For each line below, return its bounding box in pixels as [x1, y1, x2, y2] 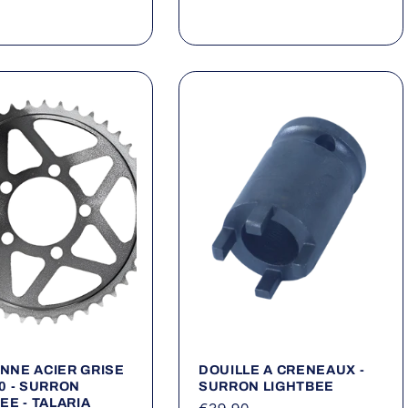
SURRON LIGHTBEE [199, 378, 334, 393]
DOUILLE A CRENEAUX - [199, 362, 365, 377]
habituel [199, 5, 262, 22]
